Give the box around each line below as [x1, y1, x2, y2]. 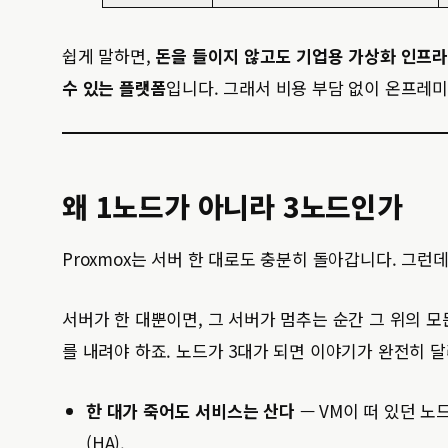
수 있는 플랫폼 [62, 75, 167, 100]
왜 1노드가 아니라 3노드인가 [62, 186, 403, 226]
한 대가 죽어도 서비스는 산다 [86, 398, 295, 423]
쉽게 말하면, [62, 43, 156, 68]
